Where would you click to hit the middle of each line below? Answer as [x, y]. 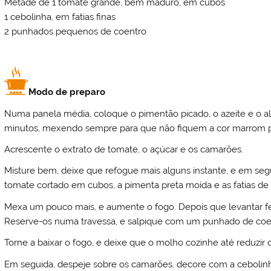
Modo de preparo [67, 92]
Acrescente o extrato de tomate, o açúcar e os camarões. [124, 150]
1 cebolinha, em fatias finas [60, 17]
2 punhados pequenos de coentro [76, 31]
